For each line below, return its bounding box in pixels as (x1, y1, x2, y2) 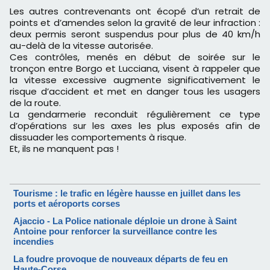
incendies (13, 236, 54, 246)
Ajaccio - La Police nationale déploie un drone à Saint (13, 215, 237, 226)
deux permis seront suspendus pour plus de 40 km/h (10, 27, 260, 40)
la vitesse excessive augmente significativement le (10, 73, 260, 86)
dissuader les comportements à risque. (10, 130, 186, 143)
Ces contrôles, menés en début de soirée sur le (10, 50, 260, 63)
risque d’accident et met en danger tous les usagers (10, 84, 260, 98)
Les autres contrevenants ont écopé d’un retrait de (10, 4, 260, 17)
